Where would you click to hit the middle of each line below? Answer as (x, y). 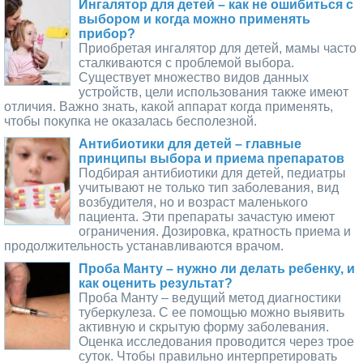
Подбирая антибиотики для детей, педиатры (212, 173)
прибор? (107, 33)
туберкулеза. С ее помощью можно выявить (211, 312)
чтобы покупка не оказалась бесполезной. (130, 121)
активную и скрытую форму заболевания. (204, 327)
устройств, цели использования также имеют (214, 92)
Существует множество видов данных (194, 77)
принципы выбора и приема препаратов (211, 158)
